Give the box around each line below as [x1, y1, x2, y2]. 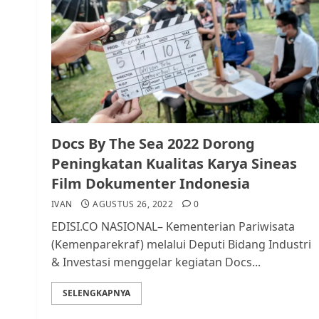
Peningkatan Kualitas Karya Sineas [51, 154, 297, 173]
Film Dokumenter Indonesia [51, 174, 250, 193]
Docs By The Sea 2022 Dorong [51, 134, 255, 153]
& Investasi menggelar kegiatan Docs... [51, 254, 261, 270]
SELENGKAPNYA [63, 287, 130, 299]
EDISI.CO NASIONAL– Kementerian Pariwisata [51, 219, 295, 234]
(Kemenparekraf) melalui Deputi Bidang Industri [51, 236, 311, 252]
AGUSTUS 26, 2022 [93, 198, 173, 210]
